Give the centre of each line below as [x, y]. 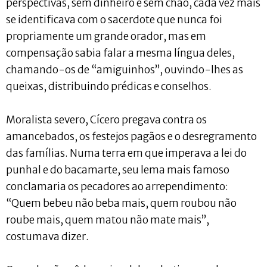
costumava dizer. [47, 236]
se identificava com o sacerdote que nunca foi [114, 19]
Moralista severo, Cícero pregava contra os [106, 119]
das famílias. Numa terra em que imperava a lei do [126, 153]
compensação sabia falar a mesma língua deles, [120, 53]
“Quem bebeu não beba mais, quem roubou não [121, 203]
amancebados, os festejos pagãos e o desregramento [131, 136]
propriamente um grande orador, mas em [106, 36]
